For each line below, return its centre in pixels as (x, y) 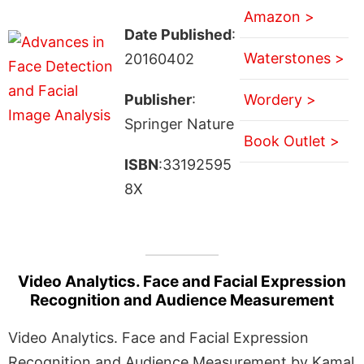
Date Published (178, 34)
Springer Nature (179, 123)
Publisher (158, 99)
